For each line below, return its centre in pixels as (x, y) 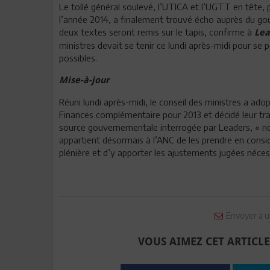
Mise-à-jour (84, 80)
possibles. (78, 58)
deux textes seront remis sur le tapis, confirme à (157, 32)
